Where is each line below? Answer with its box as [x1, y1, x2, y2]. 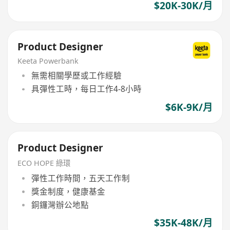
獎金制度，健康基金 [31, 185, 105, 197]
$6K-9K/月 [165, 100, 213, 114]
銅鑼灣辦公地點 [31, 199, 89, 211]
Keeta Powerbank [17, 55, 79, 66]
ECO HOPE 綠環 [17, 158, 71, 168]
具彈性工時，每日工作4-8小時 [31, 83, 142, 95]
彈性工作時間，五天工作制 [31, 172, 130, 184]
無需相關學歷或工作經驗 [31, 70, 122, 82]
